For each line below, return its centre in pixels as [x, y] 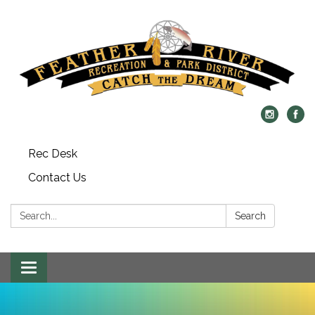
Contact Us [57, 177]
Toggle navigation [75, 269]
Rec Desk [53, 153]
